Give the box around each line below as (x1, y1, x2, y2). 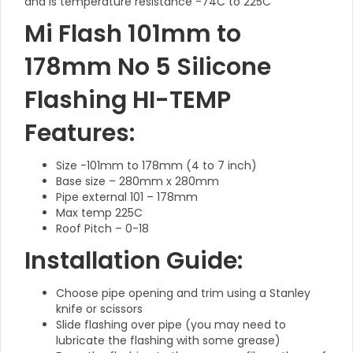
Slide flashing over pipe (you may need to (56, 317, 286, 333)
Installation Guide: (24, 244, 243, 277)
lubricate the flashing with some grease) (56, 333, 281, 348)
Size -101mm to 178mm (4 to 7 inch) (56, 158, 257, 173)
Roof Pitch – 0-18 (56, 221, 149, 236)
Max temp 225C (56, 205, 143, 221)
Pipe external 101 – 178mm (56, 189, 198, 205)
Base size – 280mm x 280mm (56, 173, 219, 189)
